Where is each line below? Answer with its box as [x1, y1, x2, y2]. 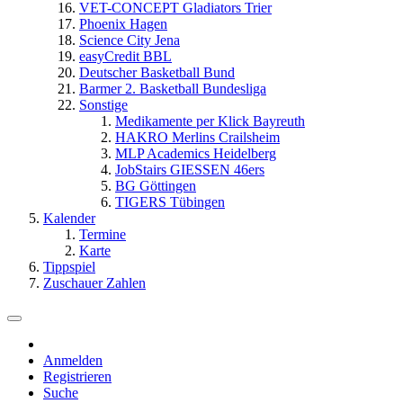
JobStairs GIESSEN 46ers [115, 162, 264, 177]
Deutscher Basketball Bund [79, 65, 235, 80]
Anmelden [43, 353, 103, 368]
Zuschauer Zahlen [43, 275, 146, 291]
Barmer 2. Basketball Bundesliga [79, 81, 266, 96]
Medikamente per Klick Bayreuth [115, 113, 305, 129]
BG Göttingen [115, 178, 196, 193]
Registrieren [43, 369, 112, 384]
